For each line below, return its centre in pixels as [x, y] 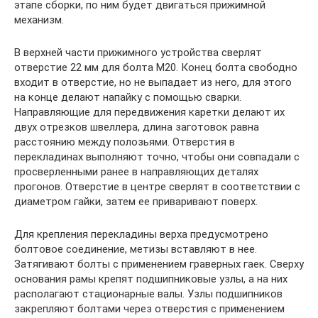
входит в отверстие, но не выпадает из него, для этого [153, 82]
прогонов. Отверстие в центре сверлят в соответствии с [157, 186]
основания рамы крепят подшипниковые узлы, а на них [151, 279]
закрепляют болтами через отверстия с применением [149, 308]
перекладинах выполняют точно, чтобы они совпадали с [157, 157]
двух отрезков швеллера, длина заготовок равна [137, 127]
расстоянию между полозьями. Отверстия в [125, 142]
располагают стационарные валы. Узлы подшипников [148, 294]
